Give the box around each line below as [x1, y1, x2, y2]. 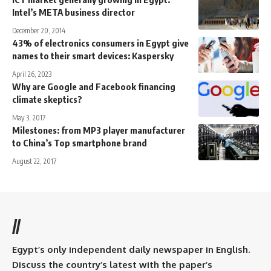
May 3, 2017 [12, 113, 45, 122]
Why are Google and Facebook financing [12, 80, 175, 92]
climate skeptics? [12, 93, 82, 105]
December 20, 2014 [12, 25, 65, 35]
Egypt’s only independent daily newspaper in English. [12, 243, 250, 255]
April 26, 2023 [12, 69, 51, 79]
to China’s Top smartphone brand [12, 137, 147, 148]
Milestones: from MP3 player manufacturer [12, 124, 185, 135]
